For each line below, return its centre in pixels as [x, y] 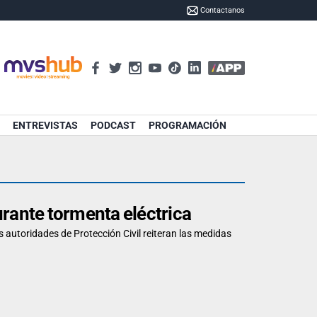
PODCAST [113, 125]
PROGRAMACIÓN [188, 125]
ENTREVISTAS [45, 125]
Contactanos [222, 10]
